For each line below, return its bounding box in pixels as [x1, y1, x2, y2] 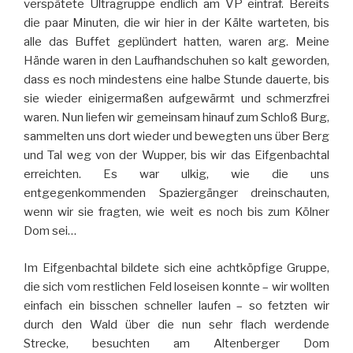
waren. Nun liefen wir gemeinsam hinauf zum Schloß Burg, [24, 110, 329, 125]
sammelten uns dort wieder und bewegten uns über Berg [24, 129, 329, 144]
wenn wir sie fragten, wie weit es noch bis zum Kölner [24, 205, 329, 220]
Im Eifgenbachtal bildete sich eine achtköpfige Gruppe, [24, 260, 329, 275]
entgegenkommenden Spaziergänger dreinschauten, [24, 186, 329, 201]
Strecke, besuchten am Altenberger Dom [24, 336, 329, 351]
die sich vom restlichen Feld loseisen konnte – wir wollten [24, 279, 329, 294]
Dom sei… [24, 224, 76, 239]
